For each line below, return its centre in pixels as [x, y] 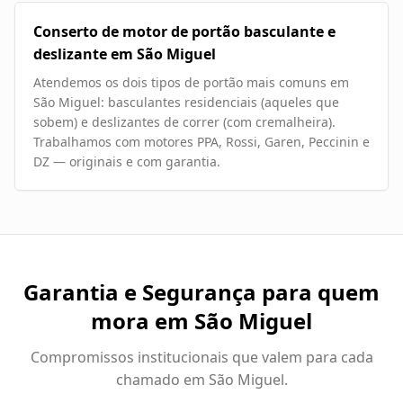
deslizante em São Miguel [125, 54]
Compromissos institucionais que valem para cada [201, 358]
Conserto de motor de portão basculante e [184, 32]
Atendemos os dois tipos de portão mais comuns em [191, 83]
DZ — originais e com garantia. [127, 162]
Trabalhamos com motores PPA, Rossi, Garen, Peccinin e [201, 142]
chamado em [162, 380]
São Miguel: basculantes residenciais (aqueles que [186, 103]
